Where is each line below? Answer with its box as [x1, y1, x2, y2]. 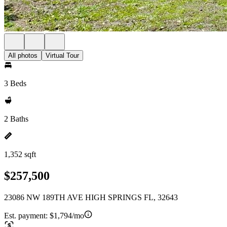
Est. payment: [4, 211, 50, 220]
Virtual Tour [46, 52, 79, 59]
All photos [8, 52, 37, 59]
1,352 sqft [4, 150, 36, 159]
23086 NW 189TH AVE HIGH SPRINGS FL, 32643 [4, 193, 178, 202]
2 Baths [4, 115, 28, 123]
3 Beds [4, 79, 26, 88]
